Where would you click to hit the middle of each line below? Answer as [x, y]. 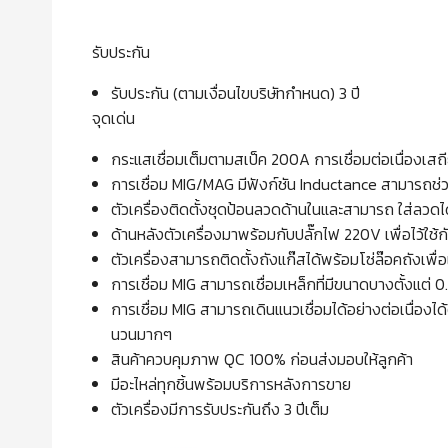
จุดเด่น [113, 118]
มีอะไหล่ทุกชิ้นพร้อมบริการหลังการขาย [231, 384]
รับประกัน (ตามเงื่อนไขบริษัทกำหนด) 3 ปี [236, 93]
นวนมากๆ [142, 334]
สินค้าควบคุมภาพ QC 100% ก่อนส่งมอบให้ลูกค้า [262, 359]
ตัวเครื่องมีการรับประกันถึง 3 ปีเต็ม [220, 409]
